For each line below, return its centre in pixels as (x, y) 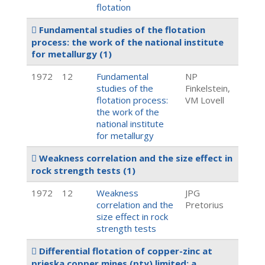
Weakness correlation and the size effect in (135, 158)
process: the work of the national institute (127, 42)
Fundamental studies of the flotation (121, 30)
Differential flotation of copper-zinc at (125, 251)
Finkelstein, (208, 88)
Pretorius (204, 205)
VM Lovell (205, 100)
